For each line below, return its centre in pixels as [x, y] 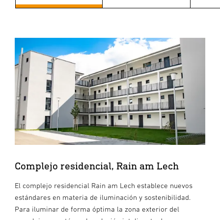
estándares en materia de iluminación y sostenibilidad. [103, 197]
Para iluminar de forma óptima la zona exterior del [97, 209]
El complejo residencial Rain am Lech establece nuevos [104, 185]
